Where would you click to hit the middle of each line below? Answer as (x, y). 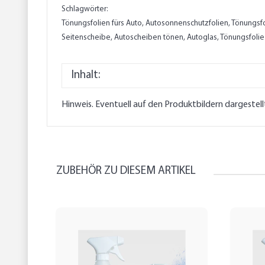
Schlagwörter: (85, 9)
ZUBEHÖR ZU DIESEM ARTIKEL (126, 172)
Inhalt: (86, 76)
